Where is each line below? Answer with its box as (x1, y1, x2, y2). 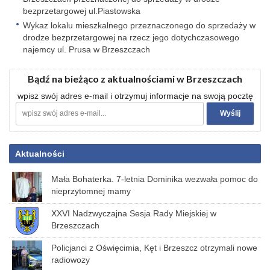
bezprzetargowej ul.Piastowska (23, 6, 140, 16)
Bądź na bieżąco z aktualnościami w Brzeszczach (28, 73, 242, 84)
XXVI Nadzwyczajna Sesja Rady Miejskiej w (51, 209, 216, 218)
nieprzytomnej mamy (51, 186, 131, 196)
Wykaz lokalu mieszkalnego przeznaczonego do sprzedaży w (23, 20, 256, 30)
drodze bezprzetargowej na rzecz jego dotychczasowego (23, 33, 239, 42)
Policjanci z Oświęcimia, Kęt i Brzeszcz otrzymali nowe (51, 243, 257, 253)
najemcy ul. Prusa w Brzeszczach (23, 45, 150, 54)
